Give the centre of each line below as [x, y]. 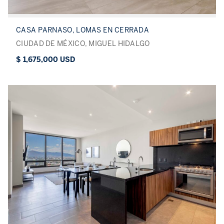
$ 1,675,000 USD [45, 60]
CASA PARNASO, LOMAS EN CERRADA [82, 30]
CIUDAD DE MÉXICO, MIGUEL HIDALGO [83, 44]
